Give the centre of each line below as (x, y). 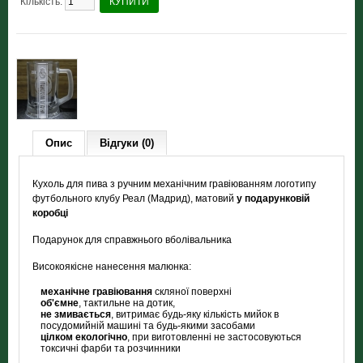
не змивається (76, 314)
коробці (51, 213)
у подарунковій (273, 199)
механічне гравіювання (97, 292)
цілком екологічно (84, 337)
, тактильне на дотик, (127, 303)
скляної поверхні (192, 292)
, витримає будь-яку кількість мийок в (195, 314)
